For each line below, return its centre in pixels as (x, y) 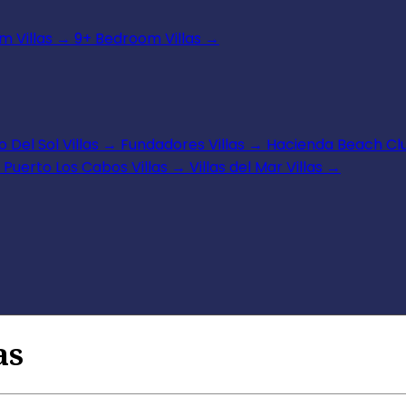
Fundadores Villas (183, 145)
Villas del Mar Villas (256, 168)
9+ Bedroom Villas (138, 38)
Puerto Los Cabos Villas (86, 168)
